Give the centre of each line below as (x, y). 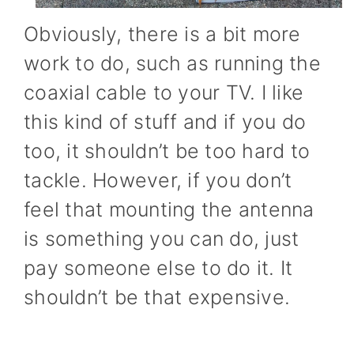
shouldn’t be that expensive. (157, 297)
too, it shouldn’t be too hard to (167, 151)
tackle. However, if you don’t (158, 180)
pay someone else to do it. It (158, 268)
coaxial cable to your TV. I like (164, 92)
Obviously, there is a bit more (162, 34)
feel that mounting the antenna (169, 209)
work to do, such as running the (172, 63)
